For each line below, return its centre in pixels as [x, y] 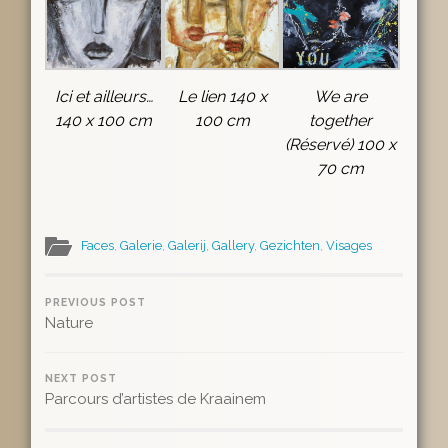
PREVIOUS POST [95, 302]
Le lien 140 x [222, 96]
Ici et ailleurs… [103, 96]
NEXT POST [80, 378]
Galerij [186, 246]
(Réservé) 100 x [340, 144]
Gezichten [289, 246]
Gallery [232, 246]
